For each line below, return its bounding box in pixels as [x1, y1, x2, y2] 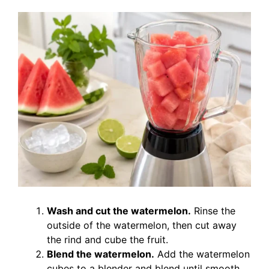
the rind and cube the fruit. [47, 234, 168, 246]
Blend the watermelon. [47, 248, 154, 260]
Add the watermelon [154, 248, 250, 260]
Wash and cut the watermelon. [47, 205, 191, 217]
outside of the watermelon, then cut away [47, 219, 237, 231]
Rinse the [191, 205, 235, 217]
